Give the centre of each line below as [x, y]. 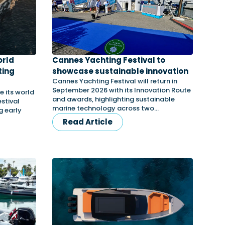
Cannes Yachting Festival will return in [115, 81]
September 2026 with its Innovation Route [122, 90]
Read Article [88, 122]
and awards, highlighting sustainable [114, 99]
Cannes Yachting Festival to [109, 60]
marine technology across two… [105, 108]
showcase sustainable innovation [120, 71]
